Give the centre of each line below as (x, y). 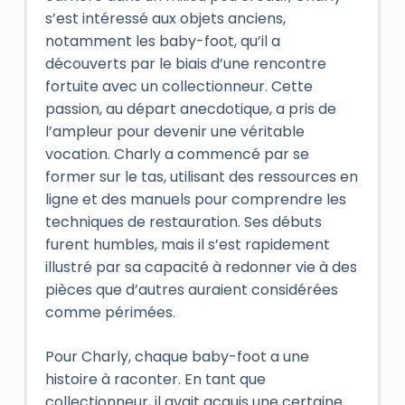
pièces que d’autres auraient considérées (191, 289)
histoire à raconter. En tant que (155, 379)
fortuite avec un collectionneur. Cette (179, 86)
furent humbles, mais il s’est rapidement (187, 244)
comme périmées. (110, 312)
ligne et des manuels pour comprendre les (195, 199)
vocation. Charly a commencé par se (177, 154)
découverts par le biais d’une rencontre (185, 63)
